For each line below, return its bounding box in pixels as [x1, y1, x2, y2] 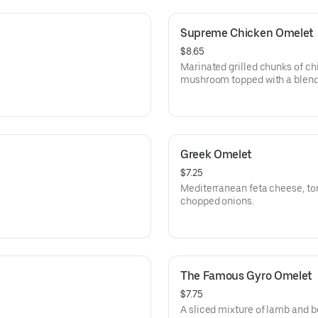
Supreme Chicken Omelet [180, 26, 314, 40]
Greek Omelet [180, 148, 253, 161]
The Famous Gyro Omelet [180, 269, 312, 283]
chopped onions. [180, 195, 254, 207]
